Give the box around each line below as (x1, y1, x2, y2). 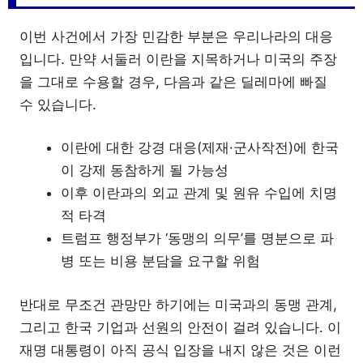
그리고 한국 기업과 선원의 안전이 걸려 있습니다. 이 (19, 318, 341, 335)
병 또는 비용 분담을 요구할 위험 (61, 253, 260, 269)
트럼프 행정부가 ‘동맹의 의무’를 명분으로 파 (61, 230, 334, 246)
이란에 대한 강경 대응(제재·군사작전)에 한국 (61, 139, 339, 156)
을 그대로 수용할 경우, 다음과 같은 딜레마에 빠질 (19, 73, 327, 90)
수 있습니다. (19, 96, 96, 113)
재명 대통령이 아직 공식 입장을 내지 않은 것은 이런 (19, 341, 341, 358)
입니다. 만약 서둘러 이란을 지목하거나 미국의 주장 (19, 50, 337, 67)
